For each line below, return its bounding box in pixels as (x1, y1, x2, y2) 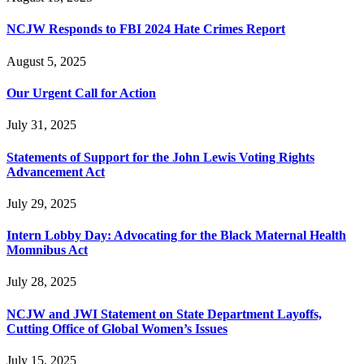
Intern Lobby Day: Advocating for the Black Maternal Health (6, 228, 346, 243)
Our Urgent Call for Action (6, 86, 156, 101)
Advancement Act (6, 164, 105, 179)
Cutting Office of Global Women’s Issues (6, 321, 227, 336)
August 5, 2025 (6, 54, 86, 68)
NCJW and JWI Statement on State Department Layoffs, (6, 306, 322, 321)
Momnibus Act (6, 243, 88, 258)
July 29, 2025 (6, 196, 76, 210)
